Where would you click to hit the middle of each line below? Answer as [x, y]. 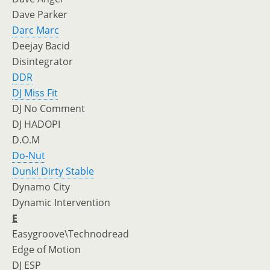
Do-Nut [29, 155]
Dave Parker [40, 14]
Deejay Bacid [41, 46]
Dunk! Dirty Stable [53, 171]
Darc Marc [36, 30]
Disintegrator [42, 61]
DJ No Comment [49, 108]
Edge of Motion [46, 250]
